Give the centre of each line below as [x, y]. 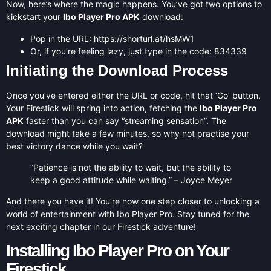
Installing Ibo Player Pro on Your [117, 250]
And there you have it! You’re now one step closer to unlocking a [133, 201]
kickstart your [34, 17]
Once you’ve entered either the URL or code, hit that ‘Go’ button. [133, 95]
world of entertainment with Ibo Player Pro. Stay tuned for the [128, 214]
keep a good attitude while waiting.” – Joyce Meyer [131, 180]
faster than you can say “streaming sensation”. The [125, 120]
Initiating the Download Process [117, 70]
